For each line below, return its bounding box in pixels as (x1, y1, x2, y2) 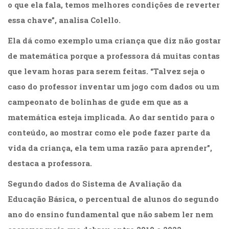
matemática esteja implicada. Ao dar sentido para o (8, 112, 215, 123)
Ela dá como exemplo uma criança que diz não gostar (8, 35, 221, 46)
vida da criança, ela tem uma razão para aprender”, (8, 143, 212, 153)
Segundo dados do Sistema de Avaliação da (8, 178, 181, 189)
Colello (90, 15, 119, 26)
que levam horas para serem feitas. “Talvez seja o (8, 66, 205, 77)
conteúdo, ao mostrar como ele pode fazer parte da (8, 127, 210, 138)
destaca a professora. (8, 158, 92, 169)
